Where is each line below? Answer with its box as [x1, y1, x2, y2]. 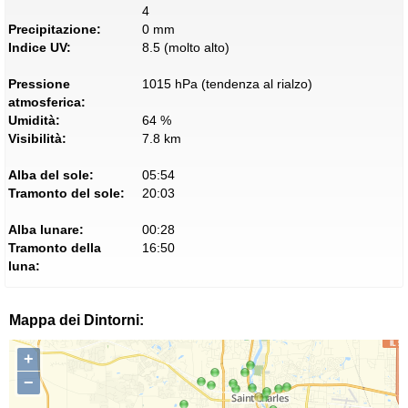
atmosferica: [8, 95, 86, 110]
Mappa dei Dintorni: [9, 312, 144, 329]
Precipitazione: [8, 22, 101, 37]
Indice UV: [8, 40, 71, 56]
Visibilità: [8, 131, 66, 147]
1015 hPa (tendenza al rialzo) [141, 76, 312, 92]
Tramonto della [8, 240, 101, 256]
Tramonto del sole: [8, 186, 125, 201]
